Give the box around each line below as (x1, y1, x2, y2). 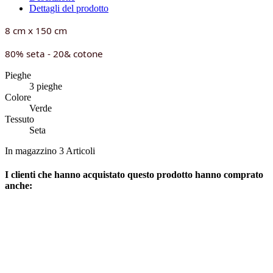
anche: (5, 180, 32, 191)
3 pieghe (29, 80, 62, 91)
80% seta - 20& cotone (5, 47, 103, 60)
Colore (5, 91, 31, 102)
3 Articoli (59, 145, 95, 156)
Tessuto (5, 113, 34, 124)
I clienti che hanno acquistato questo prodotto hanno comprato (5, 169, 263, 180)
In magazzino (5, 145, 57, 156)
